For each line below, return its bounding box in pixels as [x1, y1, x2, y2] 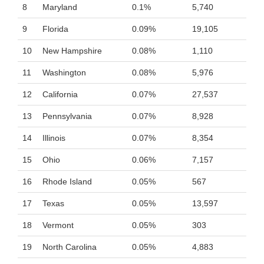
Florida [42, 24, 68, 34]
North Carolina [42, 242, 97, 252]
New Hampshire [42, 46, 102, 55]
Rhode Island [42, 177, 92, 186]
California [42, 90, 78, 99]
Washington [42, 68, 86, 77]
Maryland [42, 2, 77, 12]
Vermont [42, 220, 74, 230]
